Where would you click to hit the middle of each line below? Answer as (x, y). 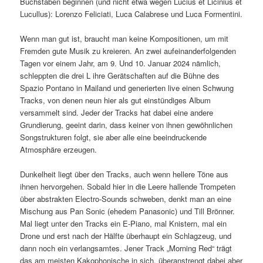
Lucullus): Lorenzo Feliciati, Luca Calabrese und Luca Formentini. (131, 14)
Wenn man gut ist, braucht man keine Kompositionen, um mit (124, 38)
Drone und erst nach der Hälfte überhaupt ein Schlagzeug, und (126, 235)
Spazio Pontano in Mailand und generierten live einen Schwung (127, 87)
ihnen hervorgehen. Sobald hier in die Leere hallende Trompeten (128, 186)
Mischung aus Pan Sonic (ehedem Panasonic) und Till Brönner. (128, 211)
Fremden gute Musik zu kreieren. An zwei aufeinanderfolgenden (128, 50)
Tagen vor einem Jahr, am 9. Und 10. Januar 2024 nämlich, (121, 63)
